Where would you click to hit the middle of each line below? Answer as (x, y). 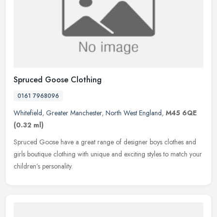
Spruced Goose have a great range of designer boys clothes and (105, 142)
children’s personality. (43, 166)
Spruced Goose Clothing (58, 79)
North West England (134, 113)
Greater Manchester (74, 113)
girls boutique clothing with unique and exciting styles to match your (108, 154)
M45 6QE (181, 113)
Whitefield (28, 113)
